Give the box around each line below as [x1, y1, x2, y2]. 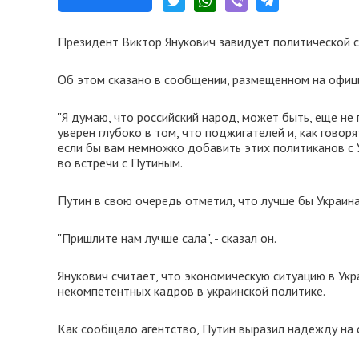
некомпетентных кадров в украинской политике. [58, 283, 325, 299]
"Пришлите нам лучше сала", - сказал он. [58, 230, 276, 246]
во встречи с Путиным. [58, 155, 183, 171]
